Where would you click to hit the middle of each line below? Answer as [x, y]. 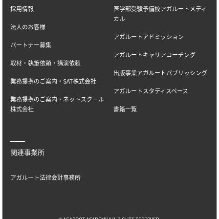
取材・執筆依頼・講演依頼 [45, 63]
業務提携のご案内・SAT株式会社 [53, 81]
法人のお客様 [28, 26]
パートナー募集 [31, 44]
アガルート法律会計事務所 [45, 177]
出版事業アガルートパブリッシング [160, 72]
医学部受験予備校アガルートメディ [160, 8]
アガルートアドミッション [149, 36]
